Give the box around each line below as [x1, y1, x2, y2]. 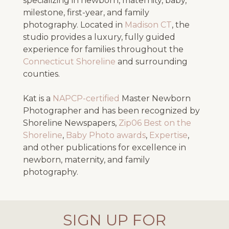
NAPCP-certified [52, 94, 120, 104]
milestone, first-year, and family [22, 8, 149, 18]
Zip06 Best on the [118, 118, 191, 128]
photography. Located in [22, 20, 125, 30]
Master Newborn [119, 94, 191, 104]
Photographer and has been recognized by [22, 106, 200, 116]
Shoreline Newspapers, [22, 118, 119, 128]
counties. [22, 69, 60, 79]
